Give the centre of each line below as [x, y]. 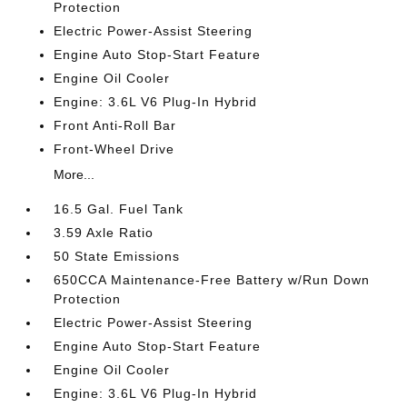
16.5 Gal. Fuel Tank [119, 209]
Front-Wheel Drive [114, 149]
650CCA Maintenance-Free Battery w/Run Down [212, 280]
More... [74, 174]
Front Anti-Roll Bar [115, 125]
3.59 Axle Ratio [104, 233]
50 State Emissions [117, 256]
